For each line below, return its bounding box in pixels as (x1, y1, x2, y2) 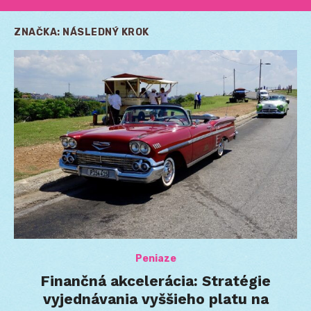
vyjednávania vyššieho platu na (42, 289, 269, 308)
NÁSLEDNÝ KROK (62, 26, 149, 38)
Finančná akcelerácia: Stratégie (40, 271, 271, 289)
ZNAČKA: (14, 26, 62, 38)
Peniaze (135, 252, 176, 264)
